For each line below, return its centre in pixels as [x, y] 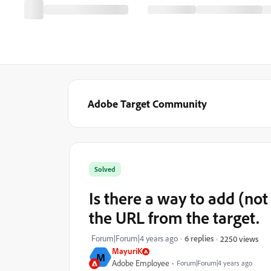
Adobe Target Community [147, 103]
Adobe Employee [141, 263]
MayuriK [127, 251]
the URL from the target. [174, 217]
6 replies [199, 238]
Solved [105, 169]
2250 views [239, 238]
